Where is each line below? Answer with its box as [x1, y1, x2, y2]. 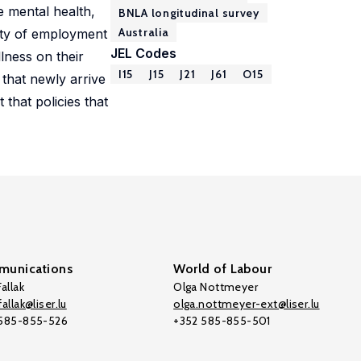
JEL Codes [110, 45, 176, 61]
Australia [118, 25, 169, 39]
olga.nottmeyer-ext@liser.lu [173, 297, 320, 311]
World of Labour [173, 261, 272, 276]
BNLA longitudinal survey [118, 6, 259, 20]
